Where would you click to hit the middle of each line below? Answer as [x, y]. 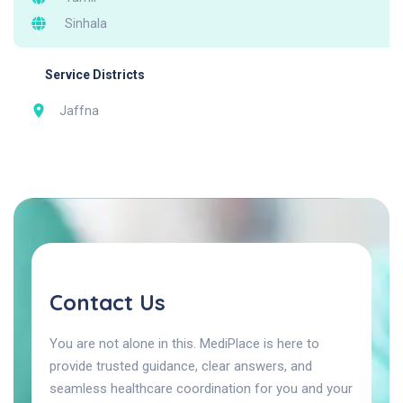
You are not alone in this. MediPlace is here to [184, 343]
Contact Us [107, 302]
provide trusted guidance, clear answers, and [181, 366]
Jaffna [79, 110]
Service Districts [95, 74]
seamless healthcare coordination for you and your [201, 388]
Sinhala [85, 23]
